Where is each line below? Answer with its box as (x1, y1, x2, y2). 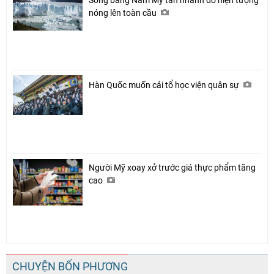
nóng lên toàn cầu (89, 7, 158, 18)
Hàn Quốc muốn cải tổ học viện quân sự (89, 80, 241, 90)
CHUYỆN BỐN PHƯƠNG (12, 259, 128, 273)
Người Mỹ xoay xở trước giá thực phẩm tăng (89, 162, 256, 172)
